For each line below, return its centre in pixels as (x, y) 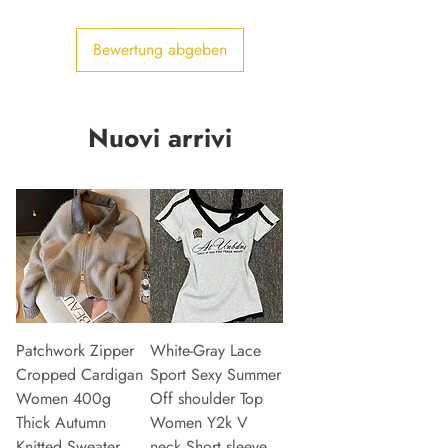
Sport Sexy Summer (215, 374)
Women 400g (63, 398)
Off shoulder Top (206, 398)
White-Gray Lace (205, 350)
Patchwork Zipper (75, 350)
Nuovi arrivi (160, 138)
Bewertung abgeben (160, 50)
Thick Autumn (61, 422)
